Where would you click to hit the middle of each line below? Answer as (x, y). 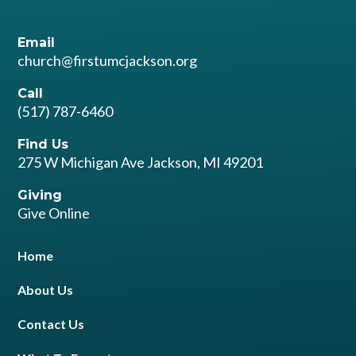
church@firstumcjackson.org (108, 60)
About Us (46, 290)
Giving (40, 195)
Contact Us (51, 324)
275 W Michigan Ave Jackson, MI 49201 (141, 162)
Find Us (43, 144)
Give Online (54, 213)
